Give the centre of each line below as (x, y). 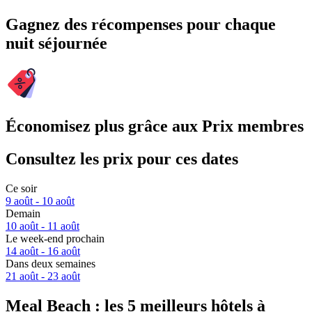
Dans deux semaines (50, 264)
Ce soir (21, 189)
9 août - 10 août (40, 201)
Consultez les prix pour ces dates (122, 159)
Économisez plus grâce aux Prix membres (155, 126)
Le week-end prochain (55, 239)
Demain (23, 214)
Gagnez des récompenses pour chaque (141, 25)
